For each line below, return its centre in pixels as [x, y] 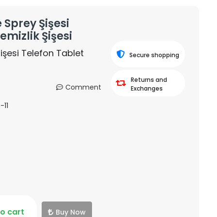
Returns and [149, 80]
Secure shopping [155, 55]
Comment [83, 87]
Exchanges [147, 88]
